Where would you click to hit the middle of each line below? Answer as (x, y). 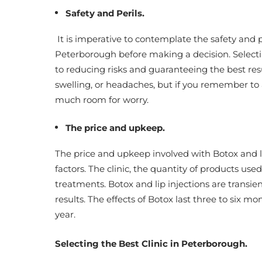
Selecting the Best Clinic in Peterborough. (152, 244)
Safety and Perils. (105, 13)
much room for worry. (102, 100)
